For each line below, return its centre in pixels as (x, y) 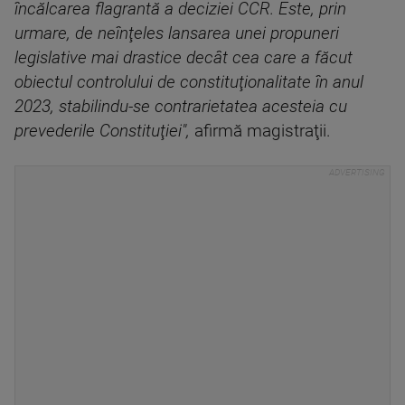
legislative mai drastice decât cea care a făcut (184, 58)
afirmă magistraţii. (260, 131)
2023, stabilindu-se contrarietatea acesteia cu (181, 107)
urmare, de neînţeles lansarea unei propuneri (177, 33)
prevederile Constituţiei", (102, 131)
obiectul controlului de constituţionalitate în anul (189, 82)
